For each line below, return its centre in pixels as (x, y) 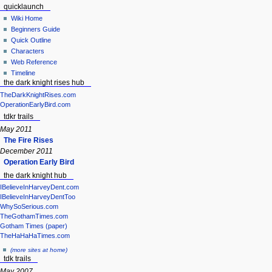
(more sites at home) (39, 250)
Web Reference (34, 62)
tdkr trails (18, 117)
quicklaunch (23, 6)
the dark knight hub (35, 176)
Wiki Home (27, 19)
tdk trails (17, 258)
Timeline (23, 73)
